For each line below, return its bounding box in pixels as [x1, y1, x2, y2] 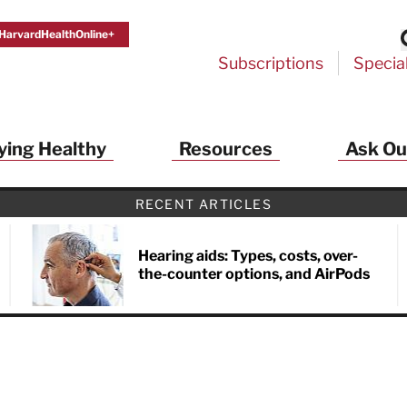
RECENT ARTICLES [135, 196, 272, 212]
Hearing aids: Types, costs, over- [137, 247, 358, 264]
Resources [178, 138, 273, 160]
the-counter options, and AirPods [137, 265, 370, 283]
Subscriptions [218, 54, 323, 73]
